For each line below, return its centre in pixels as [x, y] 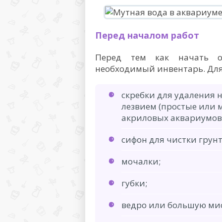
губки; [134, 183]
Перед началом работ [147, 35]
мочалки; [141, 161]
